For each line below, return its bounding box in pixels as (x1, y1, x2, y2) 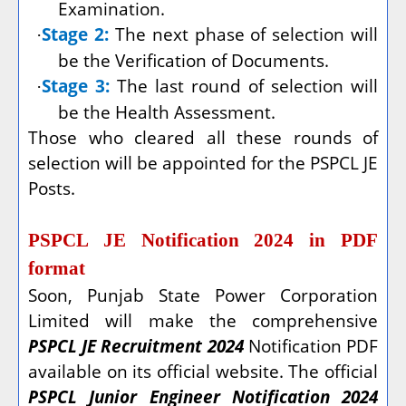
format (28, 256, 85, 279)
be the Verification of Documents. (58, 48, 330, 72)
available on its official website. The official (28, 359, 378, 382)
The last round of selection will (117, 73, 379, 97)
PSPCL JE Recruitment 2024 (28, 333, 244, 357)
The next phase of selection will (115, 22, 379, 45)
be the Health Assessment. (58, 100, 276, 123)
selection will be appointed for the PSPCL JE (28, 150, 378, 174)
